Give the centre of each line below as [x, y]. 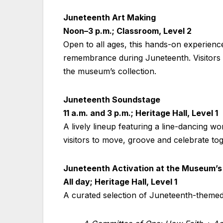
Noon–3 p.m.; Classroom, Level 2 [127, 31]
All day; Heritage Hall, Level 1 [120, 181]
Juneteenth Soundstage [112, 99]
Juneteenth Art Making [110, 17]
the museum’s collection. [110, 71]
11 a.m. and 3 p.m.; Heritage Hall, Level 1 [141, 113]
